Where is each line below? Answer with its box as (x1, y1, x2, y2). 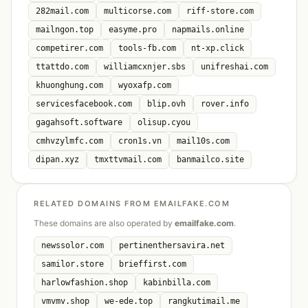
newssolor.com (41, 241, 104, 250)
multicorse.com (104, 6, 171, 16)
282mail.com (36, 6, 89, 16)
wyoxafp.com (118, 80, 171, 90)
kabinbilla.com (143, 278, 210, 287)
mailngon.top (36, 25, 93, 34)
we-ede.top (104, 296, 153, 306)
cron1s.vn (118, 136, 162, 146)
